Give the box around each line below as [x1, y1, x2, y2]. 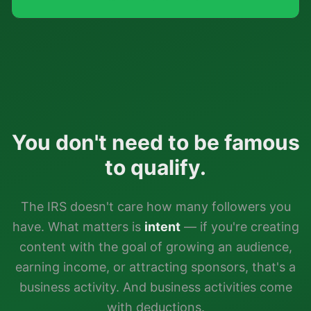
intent [144, 219, 180, 234]
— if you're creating [180, 219, 299, 234]
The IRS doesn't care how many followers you [20, 199, 291, 214]
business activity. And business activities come [19, 280, 292, 294]
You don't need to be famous [11, 130, 300, 155]
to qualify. [105, 155, 206, 180]
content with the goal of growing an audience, [19, 239, 292, 254]
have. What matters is [12, 219, 144, 234]
